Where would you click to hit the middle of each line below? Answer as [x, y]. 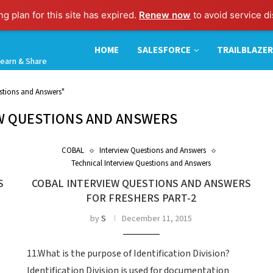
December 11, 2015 [157, 219]
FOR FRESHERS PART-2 [141, 198]
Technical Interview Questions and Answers [141, 164]
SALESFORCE [164, 50]
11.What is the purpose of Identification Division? [129, 254]
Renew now [165, 15]
